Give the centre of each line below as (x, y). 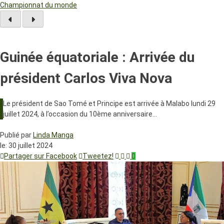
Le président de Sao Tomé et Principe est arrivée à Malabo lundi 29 (109, 104)
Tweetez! (98, 156)
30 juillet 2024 (30, 146)
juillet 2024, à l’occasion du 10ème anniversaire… (80, 114)
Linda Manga (53, 135)
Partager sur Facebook (40, 156)
